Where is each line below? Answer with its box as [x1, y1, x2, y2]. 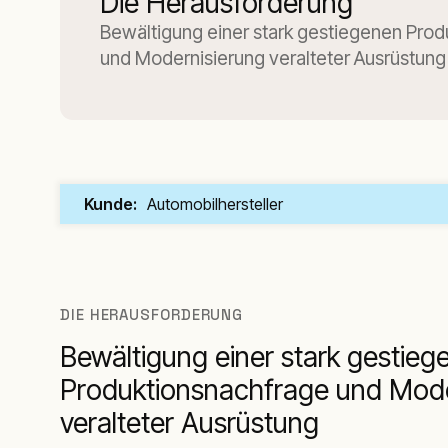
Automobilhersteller [147, 194, 283, 214]
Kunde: [84, 194, 137, 214]
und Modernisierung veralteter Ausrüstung [100, 47, 446, 70]
